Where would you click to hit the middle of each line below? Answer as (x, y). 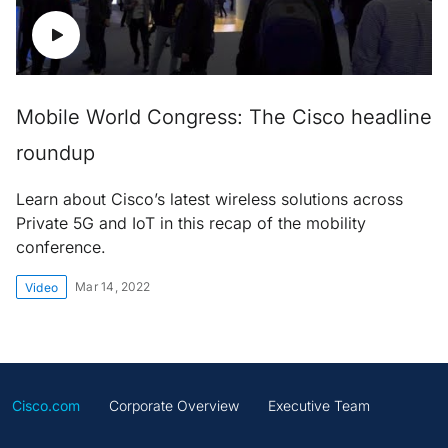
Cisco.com (46, 405)
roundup (55, 152)
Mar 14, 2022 (113, 286)
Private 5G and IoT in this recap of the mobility (191, 222)
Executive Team (319, 405)
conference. (61, 246)
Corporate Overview (174, 405)
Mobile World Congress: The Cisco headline (224, 116)
